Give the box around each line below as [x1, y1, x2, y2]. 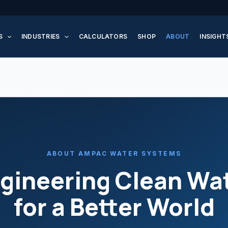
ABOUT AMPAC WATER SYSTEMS [46, 150, 182, 157]
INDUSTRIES [21, 33, 60, 40]
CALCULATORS [78, 33, 128, 40]
